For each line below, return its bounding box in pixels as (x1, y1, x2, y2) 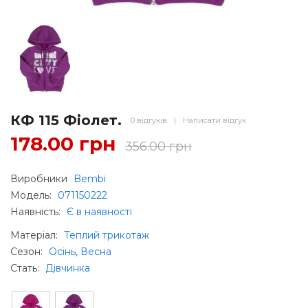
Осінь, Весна (49, 245, 111, 258)
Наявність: (10, 205, 63, 218)
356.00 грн (125, 138, 192, 154)
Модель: (10, 188, 54, 201)
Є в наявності (67, 205, 132, 218)
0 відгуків (131, 115, 167, 125)
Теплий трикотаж (64, 228, 149, 241)
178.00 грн (10, 131, 116, 155)
